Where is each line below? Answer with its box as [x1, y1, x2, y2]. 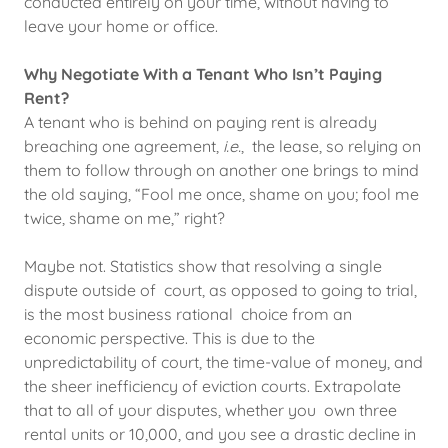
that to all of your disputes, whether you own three [24, 400, 397, 420]
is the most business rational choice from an [24, 304, 352, 324]
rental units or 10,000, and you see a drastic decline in [24, 424, 416, 444]
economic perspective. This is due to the [24, 328, 315, 348]
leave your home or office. [24, 16, 226, 36]
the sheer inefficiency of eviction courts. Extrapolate [24, 376, 401, 396]
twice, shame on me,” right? [24, 208, 225, 228]
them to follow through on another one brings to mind [24, 160, 419, 180]
